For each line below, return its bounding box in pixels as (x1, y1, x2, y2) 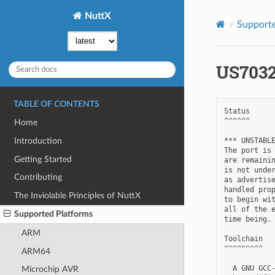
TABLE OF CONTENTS (14, 99, 99, 109)
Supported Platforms (14, 209, 93, 219)
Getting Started (14, 154, 72, 164)
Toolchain (223, 234, 263, 243)
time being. (223, 214, 271, 223)
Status (223, 106, 250, 115)
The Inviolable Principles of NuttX (14, 190, 141, 200)
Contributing (14, 172, 63, 182)
